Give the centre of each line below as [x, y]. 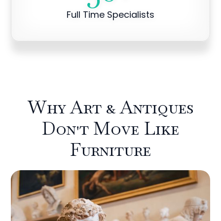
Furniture [110, 150]
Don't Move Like [110, 129]
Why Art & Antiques [110, 107]
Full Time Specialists [110, 15]
